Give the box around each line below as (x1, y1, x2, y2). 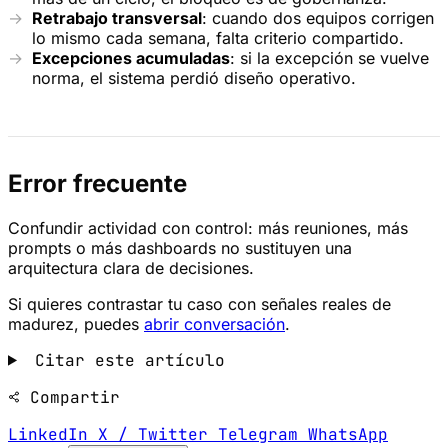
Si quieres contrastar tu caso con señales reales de (8, 293, 391, 314)
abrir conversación (144, 313, 285, 334)
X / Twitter (98, 423, 218, 445)
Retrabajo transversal (32, 7, 202, 28)
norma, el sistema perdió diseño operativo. (32, 67, 356, 88)
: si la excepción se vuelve (230, 47, 429, 68)
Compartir (20, 386, 120, 408)
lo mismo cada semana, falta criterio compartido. (32, 27, 404, 48)
